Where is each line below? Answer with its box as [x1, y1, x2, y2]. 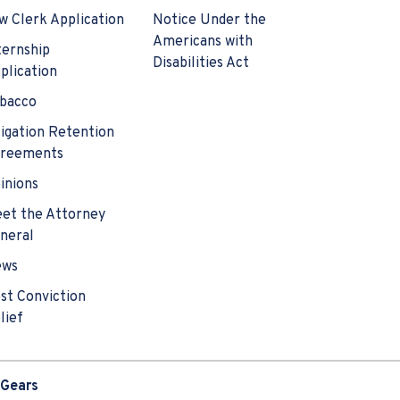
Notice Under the [153, 12, 266, 30]
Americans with [153, 33, 253, 52]
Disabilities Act [153, 54, 249, 73]
